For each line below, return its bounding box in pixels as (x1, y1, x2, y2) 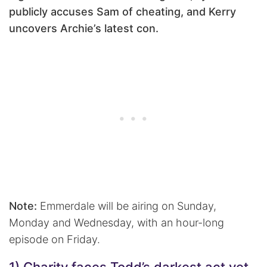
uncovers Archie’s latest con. (9, 22, 159, 35)
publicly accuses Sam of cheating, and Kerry (9, 5, 236, 18)
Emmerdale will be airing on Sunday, (37, 200, 216, 213)
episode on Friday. (9, 233, 100, 246)
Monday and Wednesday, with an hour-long (9, 216, 224, 229)
